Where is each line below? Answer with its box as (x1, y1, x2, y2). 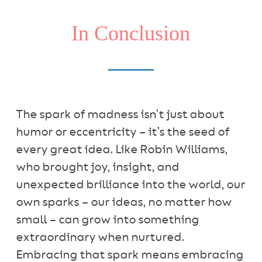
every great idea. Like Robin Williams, (16, 144, 228, 156)
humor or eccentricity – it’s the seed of (16, 127, 230, 138)
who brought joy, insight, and (16, 162, 180, 173)
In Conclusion (71, 22, 191, 45)
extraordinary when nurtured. (16, 232, 185, 243)
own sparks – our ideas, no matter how (16, 197, 232, 208)
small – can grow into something (16, 215, 199, 226)
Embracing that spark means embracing (16, 250, 244, 261)
